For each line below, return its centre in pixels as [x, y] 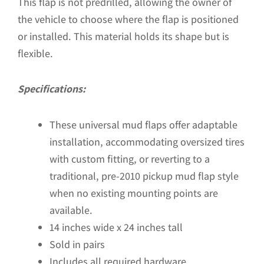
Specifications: [52, 89]
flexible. [35, 53]
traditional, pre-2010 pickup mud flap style [144, 176]
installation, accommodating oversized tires [147, 141]
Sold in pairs [77, 244]
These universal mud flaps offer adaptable [143, 124]
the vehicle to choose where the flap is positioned [128, 19]
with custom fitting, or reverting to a [130, 159]
